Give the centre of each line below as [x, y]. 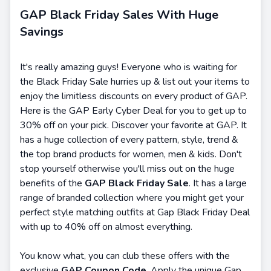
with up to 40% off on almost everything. [106, 227]
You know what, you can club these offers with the [125, 256]
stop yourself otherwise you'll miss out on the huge [127, 168]
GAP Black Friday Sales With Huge [119, 15]
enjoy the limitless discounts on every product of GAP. [134, 96]
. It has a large [218, 183]
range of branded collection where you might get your [132, 198]
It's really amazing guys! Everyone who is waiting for [129, 67]
